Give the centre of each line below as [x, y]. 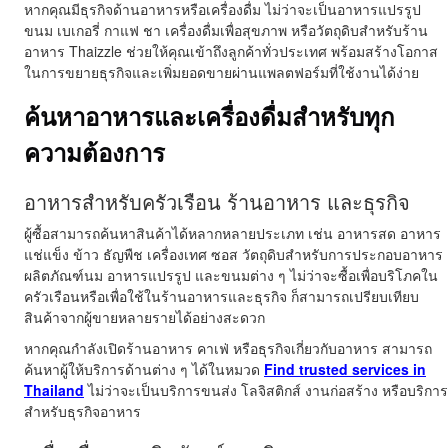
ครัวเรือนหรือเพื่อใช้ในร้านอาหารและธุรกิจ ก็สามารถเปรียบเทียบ [221, 296]
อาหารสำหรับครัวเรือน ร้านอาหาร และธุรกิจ [217, 202]
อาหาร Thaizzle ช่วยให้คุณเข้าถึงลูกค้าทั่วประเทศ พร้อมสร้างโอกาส [231, 51]
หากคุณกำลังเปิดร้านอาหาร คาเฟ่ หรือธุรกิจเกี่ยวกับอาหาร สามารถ [228, 348]
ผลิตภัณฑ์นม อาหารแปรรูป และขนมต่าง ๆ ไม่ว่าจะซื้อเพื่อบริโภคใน [231, 275]
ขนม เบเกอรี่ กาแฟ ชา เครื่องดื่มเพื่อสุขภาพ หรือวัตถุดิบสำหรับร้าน [226, 30]
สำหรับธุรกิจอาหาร [82, 411]
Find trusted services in [345, 369]
